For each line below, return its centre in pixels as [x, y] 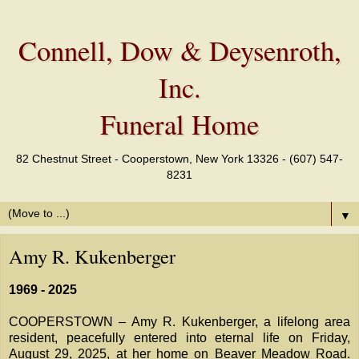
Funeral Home [179, 124]
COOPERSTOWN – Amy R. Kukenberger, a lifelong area [179, 322]
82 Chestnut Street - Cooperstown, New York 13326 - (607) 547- [179, 159]
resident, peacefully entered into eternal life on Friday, [179, 338]
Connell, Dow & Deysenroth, [179, 50]
